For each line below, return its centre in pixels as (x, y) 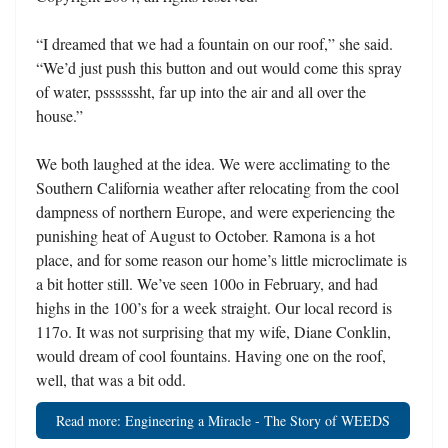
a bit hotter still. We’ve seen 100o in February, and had (207, 283)
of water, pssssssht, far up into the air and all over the (201, 91)
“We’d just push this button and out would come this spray (219, 67)
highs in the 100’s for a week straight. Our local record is (214, 307)
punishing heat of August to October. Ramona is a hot (205, 235)
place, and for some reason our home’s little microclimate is (221, 259)
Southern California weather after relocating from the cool (217, 187)
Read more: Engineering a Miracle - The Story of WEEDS (223, 420)
